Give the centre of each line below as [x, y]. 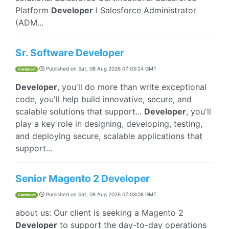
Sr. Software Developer [70, 53]
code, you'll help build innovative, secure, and [104, 99]
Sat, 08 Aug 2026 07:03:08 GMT [117, 194]
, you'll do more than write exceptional [132, 87]
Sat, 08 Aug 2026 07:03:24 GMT [117, 68]
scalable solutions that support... [80, 111]
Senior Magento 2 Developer [83, 178]
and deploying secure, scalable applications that [109, 136]
